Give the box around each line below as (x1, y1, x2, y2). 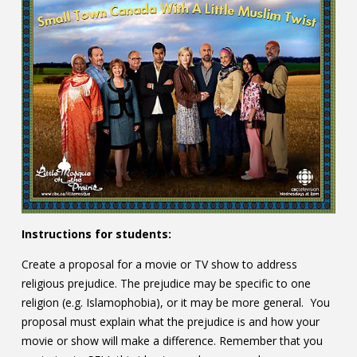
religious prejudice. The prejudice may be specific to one (21, 276, 311, 292)
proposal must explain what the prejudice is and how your (21, 314, 320, 330)
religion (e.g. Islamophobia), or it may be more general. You (21, 295, 330, 311)
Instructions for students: (21, 226, 171, 242)
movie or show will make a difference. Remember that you (21, 333, 323, 349)
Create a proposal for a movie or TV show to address (21, 257, 297, 273)
